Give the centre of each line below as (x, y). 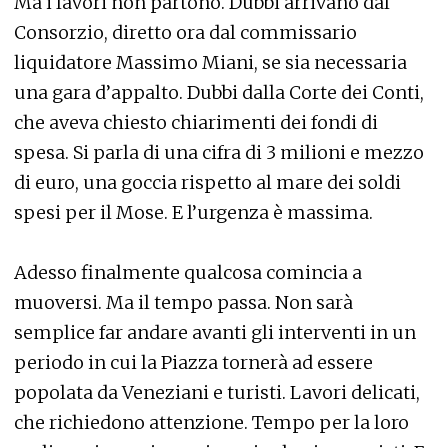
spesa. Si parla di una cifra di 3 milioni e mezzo (219, 152)
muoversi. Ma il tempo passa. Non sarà (183, 302)
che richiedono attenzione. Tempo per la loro (211, 422)
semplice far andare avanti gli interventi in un (215, 332)
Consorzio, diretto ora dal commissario (185, 32)
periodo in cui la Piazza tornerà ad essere (193, 362)
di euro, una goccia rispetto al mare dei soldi (207, 182)
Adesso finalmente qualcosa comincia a (188, 272)
